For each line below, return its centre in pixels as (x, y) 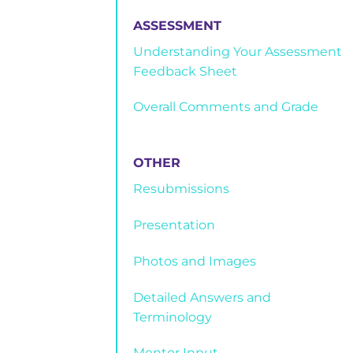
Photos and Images (195, 261)
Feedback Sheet (185, 71)
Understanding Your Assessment (238, 51)
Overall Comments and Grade (226, 107)
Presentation (174, 225)
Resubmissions (181, 189)
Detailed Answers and (202, 297)
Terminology (173, 317)
